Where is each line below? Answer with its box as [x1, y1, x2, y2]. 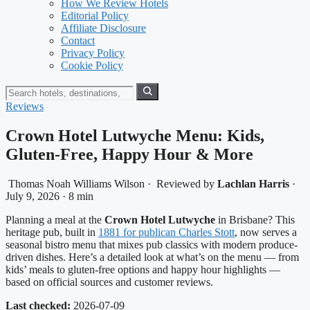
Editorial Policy [61, 10, 129, 21]
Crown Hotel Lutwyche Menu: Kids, [6, 126, 264, 145]
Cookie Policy [61, 60, 123, 71]
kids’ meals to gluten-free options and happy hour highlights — [6, 263, 280, 275]
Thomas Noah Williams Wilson [8, 177, 145, 190]
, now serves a [235, 226, 297, 238]
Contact [61, 35, 95, 46]
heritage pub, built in [6, 226, 98, 238]
